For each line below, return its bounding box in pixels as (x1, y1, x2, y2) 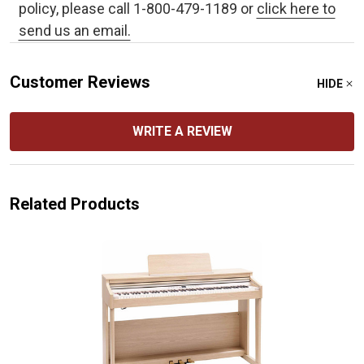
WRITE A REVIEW (132, 123, 232, 139)
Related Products (10, 193, 140, 214)
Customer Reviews (10, 71, 150, 92)
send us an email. (18, 21, 131, 39)
